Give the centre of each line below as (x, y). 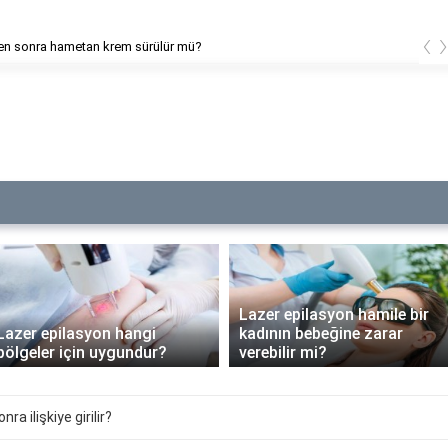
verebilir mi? (283, 353)
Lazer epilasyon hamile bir (334, 315)
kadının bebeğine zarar (321, 334)
